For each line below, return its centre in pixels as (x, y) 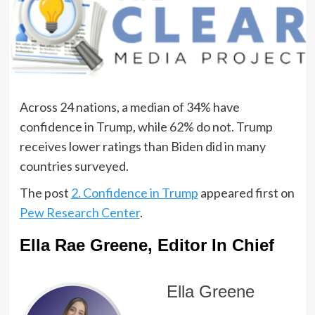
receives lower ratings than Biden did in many (142, 147)
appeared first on (246, 193)
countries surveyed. (74, 166)
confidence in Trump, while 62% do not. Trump (146, 127)
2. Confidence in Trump (134, 193)
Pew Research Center (79, 213)
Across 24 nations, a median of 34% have (129, 107)
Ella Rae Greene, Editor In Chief (147, 245)
